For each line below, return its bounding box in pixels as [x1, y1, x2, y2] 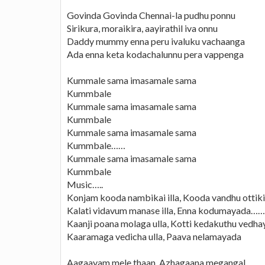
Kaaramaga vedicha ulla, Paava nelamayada [67, 230, 241, 242]
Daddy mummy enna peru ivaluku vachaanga [67, 35, 245, 47]
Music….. [67, 178, 103, 190]
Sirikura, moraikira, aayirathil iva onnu [67, 22, 218, 34]
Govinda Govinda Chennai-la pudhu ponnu [67, 9, 235, 21]
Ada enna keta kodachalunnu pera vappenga [67, 48, 244, 60]
